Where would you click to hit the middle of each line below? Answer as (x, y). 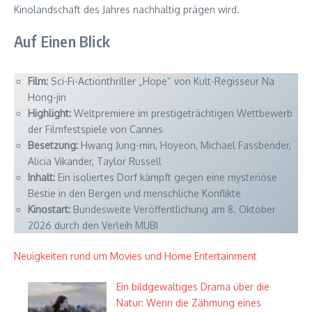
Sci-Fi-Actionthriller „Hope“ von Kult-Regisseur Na (161, 81)
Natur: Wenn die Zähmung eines (189, 303)
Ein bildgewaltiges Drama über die (193, 287)
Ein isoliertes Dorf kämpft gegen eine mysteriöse (166, 178)
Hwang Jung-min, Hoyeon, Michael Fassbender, (185, 146)
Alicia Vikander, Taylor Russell (95, 162)
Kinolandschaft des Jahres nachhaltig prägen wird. (127, 10)
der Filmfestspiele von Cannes (95, 130)
